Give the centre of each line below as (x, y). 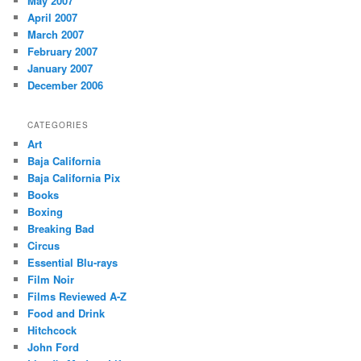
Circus (44, 246)
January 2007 (60, 68)
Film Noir (51, 280)
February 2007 (63, 51)
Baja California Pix (74, 178)
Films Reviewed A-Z (77, 297)
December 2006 (66, 85)
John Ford (54, 347)
